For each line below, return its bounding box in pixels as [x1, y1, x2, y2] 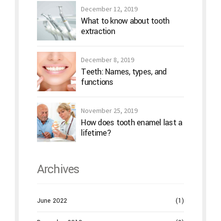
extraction [81, 25, 115, 37]
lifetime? [81, 127, 111, 139]
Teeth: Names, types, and [81, 66, 167, 77]
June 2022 [37, 196, 67, 205]
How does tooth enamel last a [81, 116, 183, 128]
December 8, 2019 [81, 55, 135, 64]
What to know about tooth [81, 15, 170, 27]
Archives [37, 160, 79, 178]
